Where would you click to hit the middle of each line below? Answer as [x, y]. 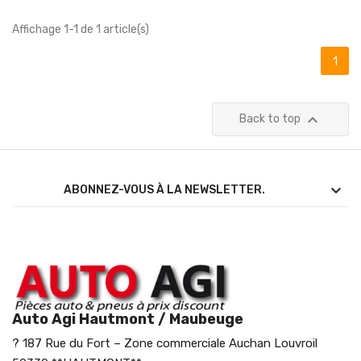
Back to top [271, 119]
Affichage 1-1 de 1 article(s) [81, 30]
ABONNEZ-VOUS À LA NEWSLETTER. [164, 190]
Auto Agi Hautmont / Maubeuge [128, 320]
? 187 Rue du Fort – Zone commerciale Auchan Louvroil [165, 344]
